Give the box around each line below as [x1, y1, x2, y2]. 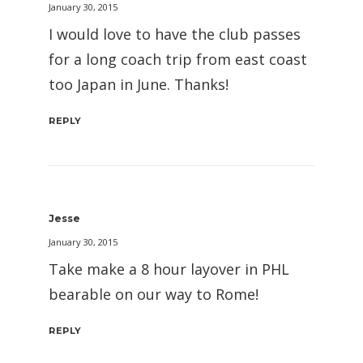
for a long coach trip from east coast [49, 49, 307, 69]
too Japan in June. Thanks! [49, 75, 228, 94]
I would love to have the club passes [49, 24, 301, 44]
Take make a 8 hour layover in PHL [49, 259, 289, 279]
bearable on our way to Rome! [49, 284, 258, 304]
